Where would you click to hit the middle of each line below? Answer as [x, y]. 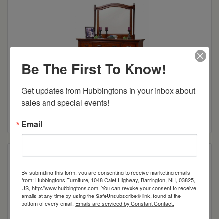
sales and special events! [65, 103]
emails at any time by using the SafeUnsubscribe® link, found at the [101, 196]
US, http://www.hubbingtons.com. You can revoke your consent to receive [109, 188]
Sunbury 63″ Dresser [109, 97]
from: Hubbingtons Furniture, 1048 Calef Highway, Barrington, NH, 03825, [108, 180]
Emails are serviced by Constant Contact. [125, 204]
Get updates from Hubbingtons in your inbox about [108, 91]
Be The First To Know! [94, 69]
